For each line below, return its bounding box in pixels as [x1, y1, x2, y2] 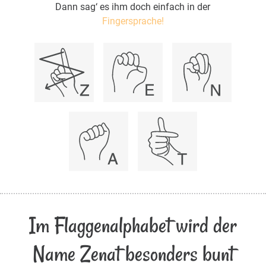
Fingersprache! [102, 15, 164, 27]
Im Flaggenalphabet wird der [29, 210, 237, 240]
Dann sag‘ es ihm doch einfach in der [55, 1, 211, 13]
